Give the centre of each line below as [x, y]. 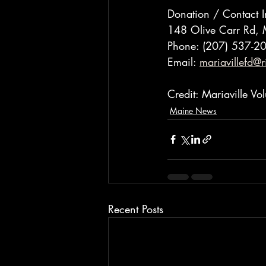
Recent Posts [136, 209]
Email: [183, 61]
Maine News [193, 110]
